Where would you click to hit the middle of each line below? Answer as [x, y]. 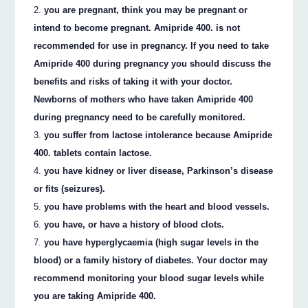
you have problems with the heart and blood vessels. [157, 207]
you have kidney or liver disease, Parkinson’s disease [159, 171]
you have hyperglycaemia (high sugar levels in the [152, 243]
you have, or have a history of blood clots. [134, 225]
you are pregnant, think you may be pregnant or [146, 10]
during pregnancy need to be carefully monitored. [140, 118]
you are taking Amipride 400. [95, 296]
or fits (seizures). [70, 189]
